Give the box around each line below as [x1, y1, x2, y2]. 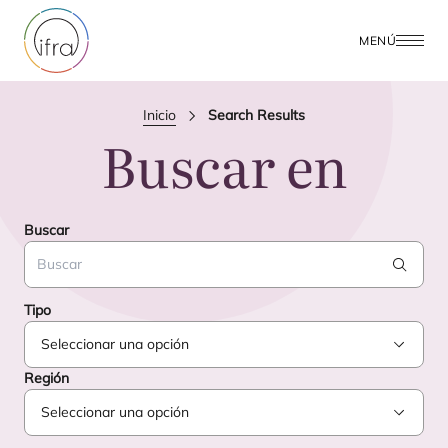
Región [24, 369, 69, 387]
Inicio [143, 106, 176, 124]
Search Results [208, 106, 305, 124]
